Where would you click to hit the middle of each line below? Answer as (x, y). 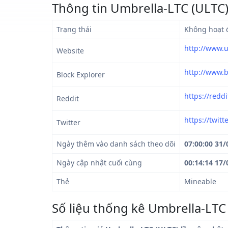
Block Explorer (81, 75)
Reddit (68, 98)
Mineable (200, 181)
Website (70, 51)
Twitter (68, 122)
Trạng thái (74, 29)
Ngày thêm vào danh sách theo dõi (116, 144)
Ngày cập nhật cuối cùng (99, 163)
